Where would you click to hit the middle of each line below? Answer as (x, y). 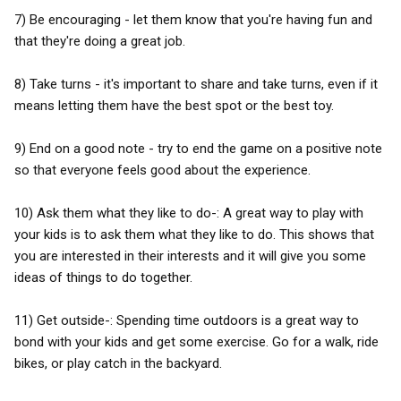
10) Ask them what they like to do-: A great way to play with (189, 213)
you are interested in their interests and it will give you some (190, 256)
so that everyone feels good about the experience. (162, 170)
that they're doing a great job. (100, 41)
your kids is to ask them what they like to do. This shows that (194, 235)
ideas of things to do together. (103, 277)
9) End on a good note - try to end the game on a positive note (198, 149)
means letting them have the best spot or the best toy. (174, 106)
